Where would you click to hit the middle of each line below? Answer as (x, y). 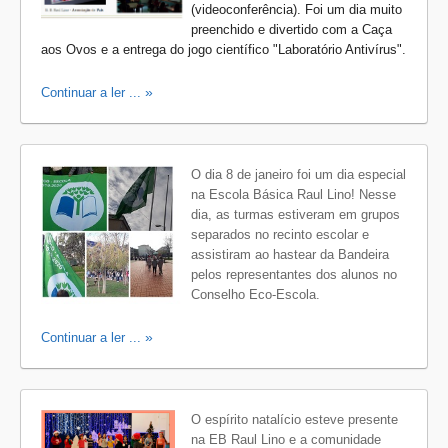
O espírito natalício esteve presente (294, 419)
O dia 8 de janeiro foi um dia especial (298, 174)
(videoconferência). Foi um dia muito (296, 9)
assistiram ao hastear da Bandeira (290, 254)
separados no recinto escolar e (280, 234)
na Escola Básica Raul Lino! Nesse (293, 194)
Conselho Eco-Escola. (255, 294)
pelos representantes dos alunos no (294, 274)
